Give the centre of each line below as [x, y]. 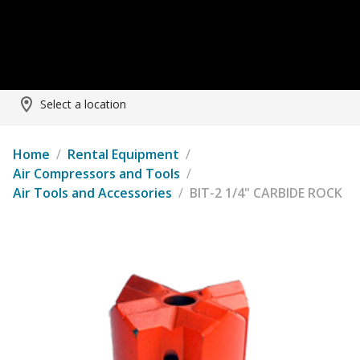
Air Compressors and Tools [96, 174]
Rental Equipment [123, 154]
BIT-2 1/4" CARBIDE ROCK [266, 193]
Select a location [83, 104]
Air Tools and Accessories [92, 193]
